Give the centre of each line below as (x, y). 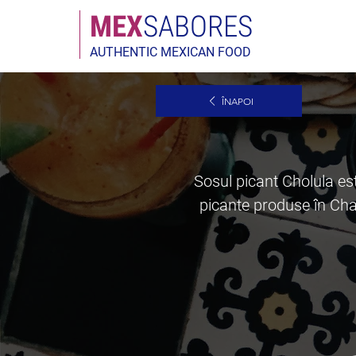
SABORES (198, 27)
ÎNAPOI (238, 101)
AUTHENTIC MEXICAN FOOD (170, 52)
